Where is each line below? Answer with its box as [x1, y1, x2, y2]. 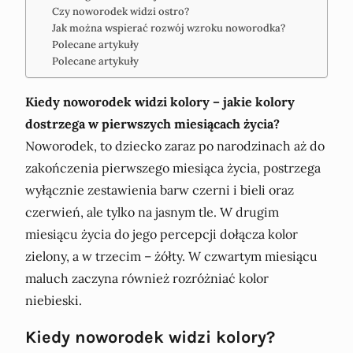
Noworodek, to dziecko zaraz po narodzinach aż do [25, 138, 325, 154]
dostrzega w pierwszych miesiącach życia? [25, 116, 280, 132]
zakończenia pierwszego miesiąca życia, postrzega [25, 160, 321, 176]
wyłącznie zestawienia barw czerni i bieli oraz [25, 182, 294, 199]
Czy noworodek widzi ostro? [51, 5, 189, 19]
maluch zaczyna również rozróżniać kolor [25, 270, 269, 287]
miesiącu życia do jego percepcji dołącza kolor [25, 226, 298, 243]
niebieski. [25, 292, 82, 309]
